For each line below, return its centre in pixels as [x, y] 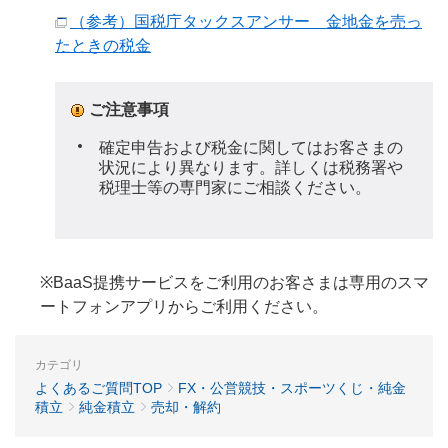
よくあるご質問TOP [98, 388]
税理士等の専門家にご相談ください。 [235, 187]
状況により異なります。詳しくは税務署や [251, 167]
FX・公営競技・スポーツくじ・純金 [292, 388]
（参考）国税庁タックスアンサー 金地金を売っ [246, 21]
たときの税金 [103, 45]
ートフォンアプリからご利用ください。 [184, 307]
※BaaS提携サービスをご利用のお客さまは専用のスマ [234, 283]
